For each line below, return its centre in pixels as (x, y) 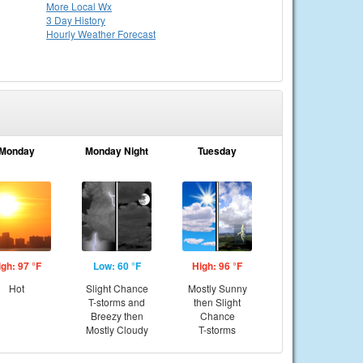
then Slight (217, 302)
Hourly (62, 34)
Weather (98, 34)
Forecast (137, 34)
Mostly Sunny (217, 288)
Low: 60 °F (117, 266)
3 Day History (76, 20)
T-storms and (117, 302)
